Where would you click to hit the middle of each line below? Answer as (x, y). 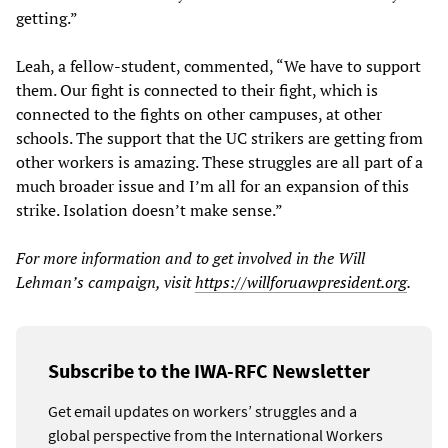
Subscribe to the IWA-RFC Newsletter (209, 371)
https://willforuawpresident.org (301, 282)
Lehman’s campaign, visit (105, 282)
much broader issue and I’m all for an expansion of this (212, 186)
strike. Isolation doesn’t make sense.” (149, 210)
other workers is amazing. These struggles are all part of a (219, 162)
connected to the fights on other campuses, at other (199, 114)
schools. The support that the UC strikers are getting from (219, 138)
